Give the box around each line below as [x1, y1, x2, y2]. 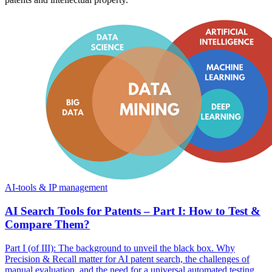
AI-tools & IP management [5, 182, 107, 193]
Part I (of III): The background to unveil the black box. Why [5, 242, 235, 253]
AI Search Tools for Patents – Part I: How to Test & [5, 204, 260, 217]
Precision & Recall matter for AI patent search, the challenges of [5, 253, 250, 264]
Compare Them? [5, 217, 90, 231]
